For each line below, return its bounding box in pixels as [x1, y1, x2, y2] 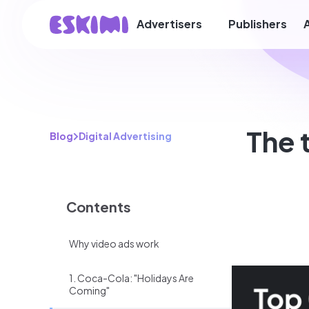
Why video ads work [69, 237, 159, 250]
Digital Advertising [79, 130, 172, 142]
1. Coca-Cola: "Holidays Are [69, 272, 194, 284]
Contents [66, 198, 131, 215]
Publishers [228, 17, 288, 32]
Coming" [69, 284, 110, 297]
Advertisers [137, 17, 202, 32]
